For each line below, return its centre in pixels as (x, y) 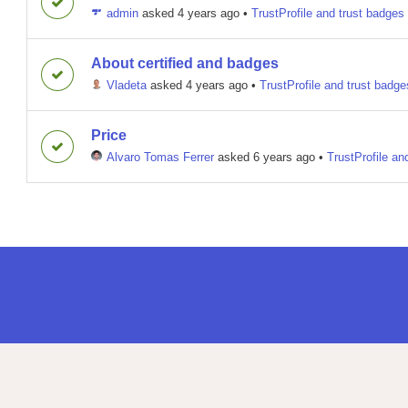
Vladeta (127, 85)
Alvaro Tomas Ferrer (160, 157)
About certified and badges (185, 63)
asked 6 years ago (265, 157)
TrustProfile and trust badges (328, 13)
